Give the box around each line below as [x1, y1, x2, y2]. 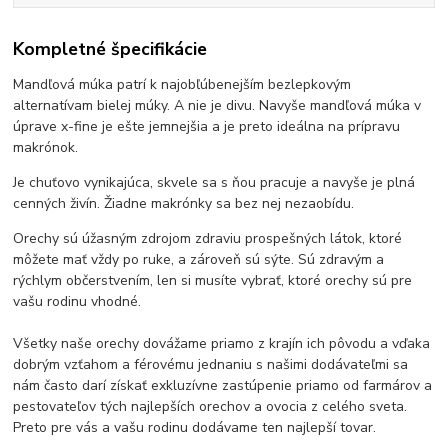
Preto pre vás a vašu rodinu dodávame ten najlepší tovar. [13, 418, 377, 438]
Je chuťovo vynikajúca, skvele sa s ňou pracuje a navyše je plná [13, 173, 416, 193]
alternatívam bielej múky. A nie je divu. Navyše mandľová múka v [13, 96, 422, 116]
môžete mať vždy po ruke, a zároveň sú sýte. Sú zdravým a [13, 250, 385, 270]
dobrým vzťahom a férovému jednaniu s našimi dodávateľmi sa [13, 355, 409, 375]
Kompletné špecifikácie [13, 37, 208, 62]
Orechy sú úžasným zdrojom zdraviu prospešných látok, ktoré [13, 229, 403, 249]
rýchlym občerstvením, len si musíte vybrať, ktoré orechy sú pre [13, 271, 413, 291]
